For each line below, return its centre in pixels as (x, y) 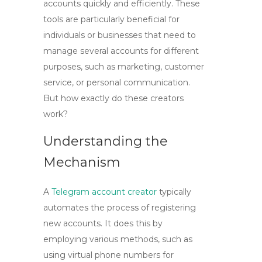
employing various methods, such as (118, 239)
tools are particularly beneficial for (111, 19)
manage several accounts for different (121, 51)
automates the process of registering (120, 208)
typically (174, 192)
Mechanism (82, 162)
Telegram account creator (104, 192)
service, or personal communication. (117, 82)
